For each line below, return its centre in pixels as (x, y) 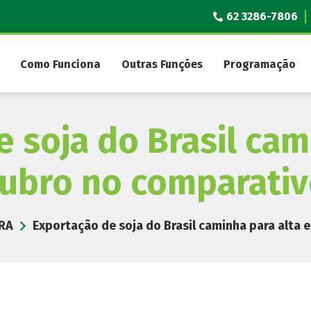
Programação (260, 64)
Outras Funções (162, 64)
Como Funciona (60, 64)
